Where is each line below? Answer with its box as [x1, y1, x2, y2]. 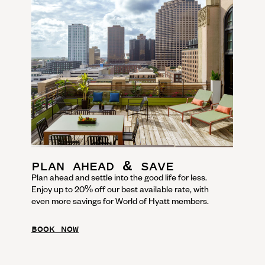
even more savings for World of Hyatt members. [31, 195, 209, 206]
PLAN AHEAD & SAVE [31, 158, 174, 174]
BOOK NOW [31, 222, 79, 235]
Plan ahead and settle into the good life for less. [31, 172, 207, 183]
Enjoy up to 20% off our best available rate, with [31, 183, 209, 195]
